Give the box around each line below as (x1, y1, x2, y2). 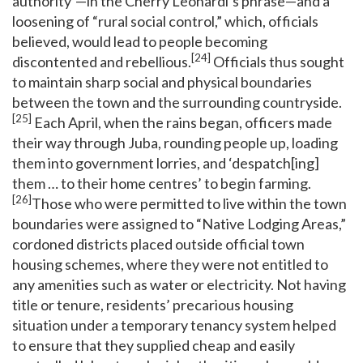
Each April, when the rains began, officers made (32, 113, 332, 131)
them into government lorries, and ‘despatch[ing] (12, 153, 319, 172)
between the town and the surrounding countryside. (12, 92, 342, 111)
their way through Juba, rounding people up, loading (12, 133, 338, 152)
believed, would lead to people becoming (12, 32, 267, 50)
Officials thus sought (211, 52, 344, 70)
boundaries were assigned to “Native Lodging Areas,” (12, 214, 346, 233)
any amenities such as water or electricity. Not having (12, 275, 346, 293)
